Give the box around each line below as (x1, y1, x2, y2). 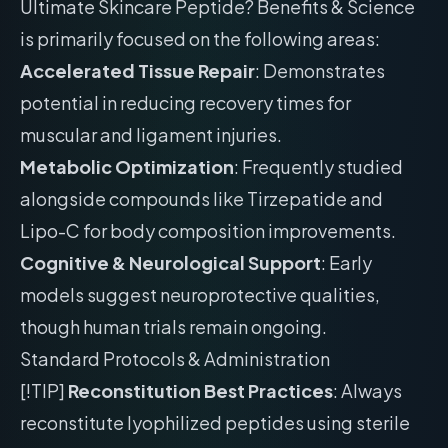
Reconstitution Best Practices (68, 379, 333, 402)
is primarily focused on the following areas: (20, 27, 380, 50)
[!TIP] (20, 379, 68, 402)
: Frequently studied (234, 155, 403, 178)
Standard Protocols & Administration (20, 347, 330, 370)
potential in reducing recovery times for (20, 91, 351, 114)
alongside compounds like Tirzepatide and (20, 187, 383, 210)
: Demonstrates (255, 59, 385, 82)
